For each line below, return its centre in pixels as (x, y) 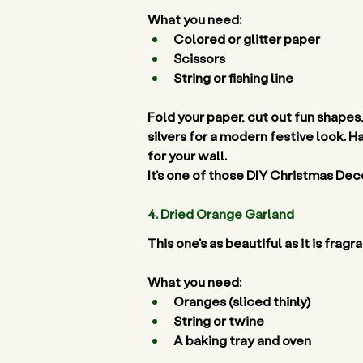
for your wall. (188, 155)
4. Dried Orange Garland (222, 214)
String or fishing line (235, 77)
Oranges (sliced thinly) (243, 301)
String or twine (220, 320)
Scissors (201, 58)
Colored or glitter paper (248, 38)
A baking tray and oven (243, 340)
